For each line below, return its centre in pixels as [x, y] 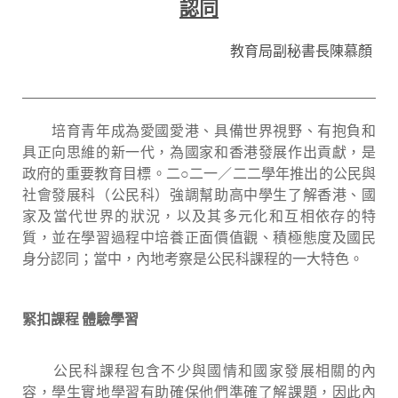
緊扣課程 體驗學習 [80, 319]
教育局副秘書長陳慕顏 [303, 51]
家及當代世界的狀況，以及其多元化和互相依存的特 [199, 216]
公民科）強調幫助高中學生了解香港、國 [243, 195]
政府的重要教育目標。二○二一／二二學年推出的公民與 [199, 173]
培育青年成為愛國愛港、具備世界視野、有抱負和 [199, 131]
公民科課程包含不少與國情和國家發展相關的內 [199, 370]
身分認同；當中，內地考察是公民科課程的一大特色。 [193, 259]
